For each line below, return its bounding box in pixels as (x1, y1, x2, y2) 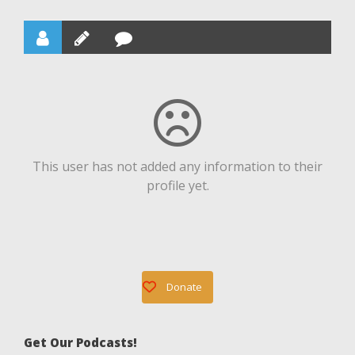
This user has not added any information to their (32, 158, 323, 175)
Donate (166, 280, 202, 294)
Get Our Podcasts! (24, 334, 137, 350)
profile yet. (146, 177, 209, 194)
